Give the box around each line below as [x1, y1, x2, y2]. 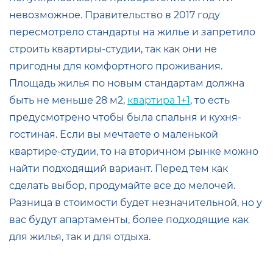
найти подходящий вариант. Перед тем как [9, 162, 228, 174]
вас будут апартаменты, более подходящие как [9, 213, 249, 225]
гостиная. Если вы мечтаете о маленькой [9, 128, 218, 140]
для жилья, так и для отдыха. [9, 230, 151, 243]
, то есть [190, 94, 230, 106]
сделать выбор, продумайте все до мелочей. [9, 179, 235, 191]
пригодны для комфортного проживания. [9, 60, 222, 72]
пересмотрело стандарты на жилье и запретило [9, 26, 255, 38]
